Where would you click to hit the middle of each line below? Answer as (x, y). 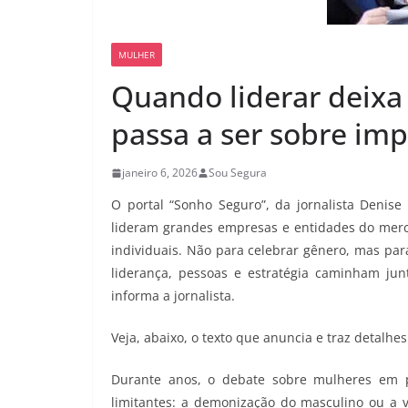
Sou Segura (238, 173)
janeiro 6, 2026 (160, 173)
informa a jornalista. (173, 296)
